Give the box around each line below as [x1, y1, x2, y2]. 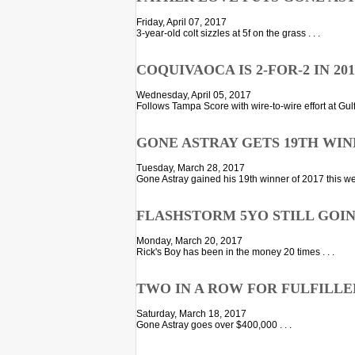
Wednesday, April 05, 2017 [136, 90, 251, 101]
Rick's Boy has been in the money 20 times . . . [136, 246, 334, 258]
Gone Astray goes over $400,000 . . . [136, 319, 292, 331]
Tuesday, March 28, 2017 [136, 162, 245, 174]
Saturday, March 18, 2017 [136, 308, 246, 320]
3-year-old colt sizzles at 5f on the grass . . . [136, 28, 320, 40]
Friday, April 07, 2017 [136, 17, 227, 29]
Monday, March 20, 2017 [136, 235, 242, 247]
